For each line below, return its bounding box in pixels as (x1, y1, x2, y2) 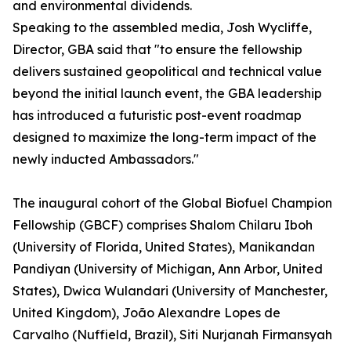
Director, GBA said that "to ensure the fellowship (13, 42, 302, 58)
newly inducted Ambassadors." (13, 151, 199, 168)
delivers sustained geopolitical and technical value (13, 63, 322, 80)
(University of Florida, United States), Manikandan (13, 239, 315, 255)
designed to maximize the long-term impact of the (13, 129, 317, 146)
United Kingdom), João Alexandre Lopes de (13, 305, 280, 321)
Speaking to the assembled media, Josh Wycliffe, (13, 20, 312, 36)
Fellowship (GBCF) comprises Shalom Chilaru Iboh (13, 217, 313, 233)
